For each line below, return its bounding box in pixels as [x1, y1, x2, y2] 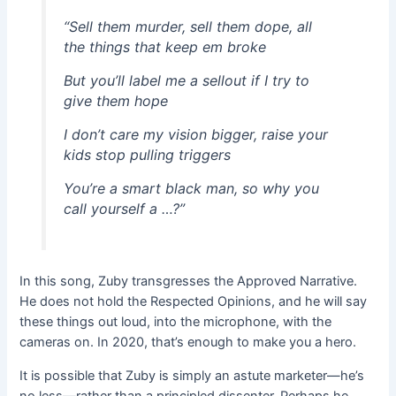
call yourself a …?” [63, 200, 185, 218]
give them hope [63, 92, 168, 110]
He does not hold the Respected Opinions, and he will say [19, 293, 368, 310]
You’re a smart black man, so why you [63, 179, 319, 198]
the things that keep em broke [63, 38, 266, 57]
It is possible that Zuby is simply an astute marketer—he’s [19, 368, 365, 385]
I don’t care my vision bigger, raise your [63, 126, 328, 144]
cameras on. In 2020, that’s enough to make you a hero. [19, 334, 361, 351]
